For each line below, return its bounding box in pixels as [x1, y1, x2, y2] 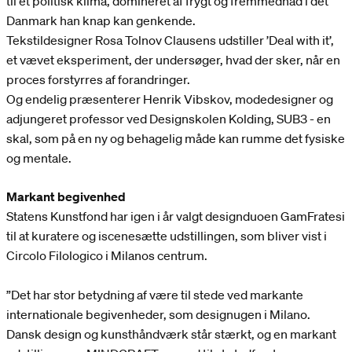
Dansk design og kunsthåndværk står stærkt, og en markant [6, 326, 336, 343]
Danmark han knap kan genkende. [6, 13, 196, 29]
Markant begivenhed [6, 189, 126, 205]
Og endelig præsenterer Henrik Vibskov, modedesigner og [6, 91, 333, 108]
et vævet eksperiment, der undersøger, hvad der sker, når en [6, 52, 340, 68]
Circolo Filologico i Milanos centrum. [6, 247, 207, 264]
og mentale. [6, 150, 71, 167]
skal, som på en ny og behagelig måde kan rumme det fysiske [6, 130, 345, 147]
